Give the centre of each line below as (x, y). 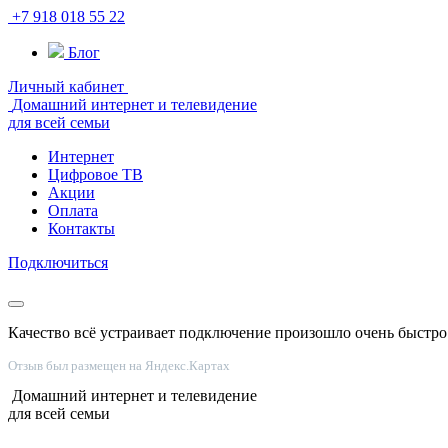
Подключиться (58, 262)
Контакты (81, 228)
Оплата (73, 210)
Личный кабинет (66, 86)
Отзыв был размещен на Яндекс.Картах (119, 365)
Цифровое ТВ (95, 174)
